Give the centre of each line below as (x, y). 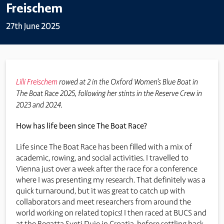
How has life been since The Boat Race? (81, 125)
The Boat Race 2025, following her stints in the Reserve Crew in (109, 93)
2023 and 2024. (39, 104)
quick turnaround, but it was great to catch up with (100, 190)
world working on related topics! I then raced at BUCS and (111, 212)
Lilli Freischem (37, 81)
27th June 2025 (33, 26)
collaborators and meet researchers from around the (103, 201)
